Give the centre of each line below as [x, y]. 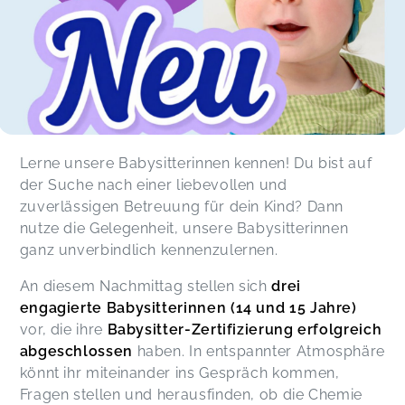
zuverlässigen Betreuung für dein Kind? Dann [182, 206]
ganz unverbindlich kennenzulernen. [149, 250]
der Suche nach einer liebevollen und [153, 184]
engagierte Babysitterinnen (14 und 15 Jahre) [188, 307]
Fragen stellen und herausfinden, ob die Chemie [191, 394]
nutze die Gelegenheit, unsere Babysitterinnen [184, 228]
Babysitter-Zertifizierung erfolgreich [245, 329]
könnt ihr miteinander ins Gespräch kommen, [179, 372]
